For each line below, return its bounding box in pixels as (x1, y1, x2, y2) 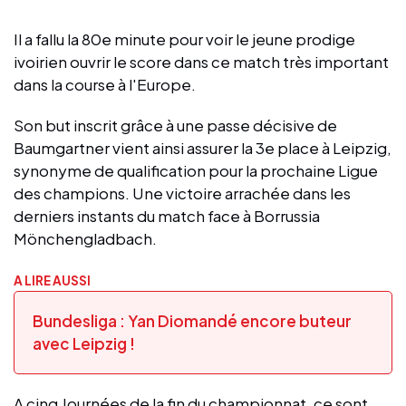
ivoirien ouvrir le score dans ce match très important (14, 51, 389, 72)
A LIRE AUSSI (14, 272, 91, 288)
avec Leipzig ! (33, 333, 135, 353)
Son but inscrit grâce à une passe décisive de (14, 114, 337, 135)
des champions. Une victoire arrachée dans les (14, 182, 351, 203)
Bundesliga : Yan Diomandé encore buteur (33, 310, 352, 331)
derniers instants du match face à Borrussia (14, 205, 320, 226)
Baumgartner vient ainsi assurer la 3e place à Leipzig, (14, 137, 391, 158)
